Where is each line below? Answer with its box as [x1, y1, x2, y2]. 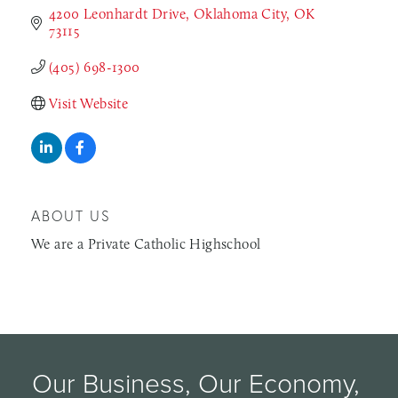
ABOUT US [31, 206, 111, 225]
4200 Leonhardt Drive [49, 4, 186, 22]
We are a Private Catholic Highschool [31, 235, 261, 252]
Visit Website [49, 94, 129, 112]
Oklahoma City [193, 4, 287, 22]
